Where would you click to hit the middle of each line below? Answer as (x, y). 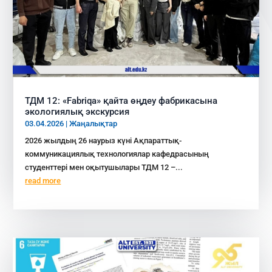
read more (43, 181)
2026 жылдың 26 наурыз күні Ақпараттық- (104, 141)
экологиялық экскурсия (77, 112)
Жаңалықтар (93, 124)
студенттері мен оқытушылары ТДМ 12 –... (104, 168)
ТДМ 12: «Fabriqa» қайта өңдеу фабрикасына (121, 101)
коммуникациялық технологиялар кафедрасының (117, 154)
